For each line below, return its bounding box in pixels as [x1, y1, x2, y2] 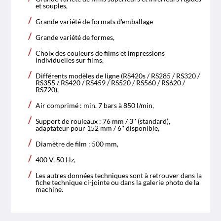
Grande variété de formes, [36, 33, 116, 41]
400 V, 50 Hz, [36, 155, 76, 164]
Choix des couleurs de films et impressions [36, 48, 165, 57]
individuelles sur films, [36, 55, 106, 64]
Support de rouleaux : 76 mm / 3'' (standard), [36, 116, 171, 125]
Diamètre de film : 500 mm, [36, 139, 119, 148]
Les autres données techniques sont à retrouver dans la [36, 171, 202, 180]
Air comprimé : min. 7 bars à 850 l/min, [36, 101, 154, 110]
